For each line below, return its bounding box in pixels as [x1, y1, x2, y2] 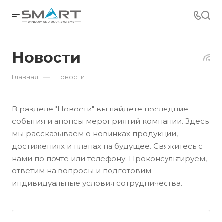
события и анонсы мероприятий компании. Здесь [12, 116, 209, 126]
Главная [12, 73, 38, 81]
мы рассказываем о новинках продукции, [12, 129, 178, 138]
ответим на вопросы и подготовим [12, 166, 151, 175]
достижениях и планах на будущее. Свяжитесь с [12, 141, 203, 151]
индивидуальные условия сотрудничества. [12, 178, 182, 188]
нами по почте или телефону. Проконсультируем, [12, 154, 207, 163]
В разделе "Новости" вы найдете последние [12, 104, 188, 113]
